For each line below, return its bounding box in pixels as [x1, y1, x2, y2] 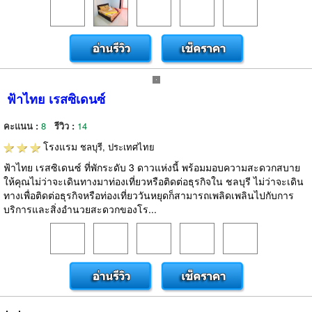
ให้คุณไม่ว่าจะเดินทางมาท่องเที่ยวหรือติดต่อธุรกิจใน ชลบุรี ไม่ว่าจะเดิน [3, 174, 304, 188]
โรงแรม [40, 139, 80, 153]
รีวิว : [54, 119, 77, 132]
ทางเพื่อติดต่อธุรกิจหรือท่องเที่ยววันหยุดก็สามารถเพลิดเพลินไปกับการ [3, 188, 294, 202]
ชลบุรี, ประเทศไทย [80, 140, 155, 153]
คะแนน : [3, 119, 41, 132]
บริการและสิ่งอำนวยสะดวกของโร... [3, 202, 157, 216]
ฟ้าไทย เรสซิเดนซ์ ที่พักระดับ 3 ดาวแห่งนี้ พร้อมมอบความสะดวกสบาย [3, 160, 300, 174]
